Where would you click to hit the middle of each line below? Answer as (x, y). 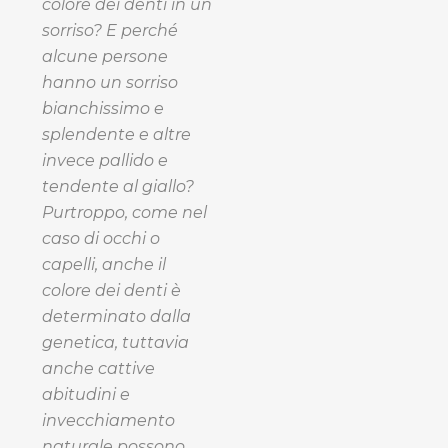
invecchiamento (108, 420)
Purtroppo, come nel (124, 212)
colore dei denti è (111, 290)
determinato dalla (116, 316)
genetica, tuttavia (115, 342)
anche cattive (98, 368)
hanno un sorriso (110, 82)
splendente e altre (116, 134)
